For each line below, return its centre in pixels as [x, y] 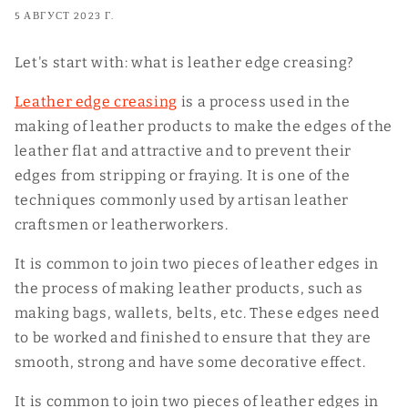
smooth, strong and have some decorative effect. [190, 362]
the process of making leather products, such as [189, 288]
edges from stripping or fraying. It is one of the [182, 176]
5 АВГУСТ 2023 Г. [64, 15]
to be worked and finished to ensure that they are [193, 337]
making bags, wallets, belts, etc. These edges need [197, 312]
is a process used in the [264, 102]
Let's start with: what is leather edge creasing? [184, 63]
